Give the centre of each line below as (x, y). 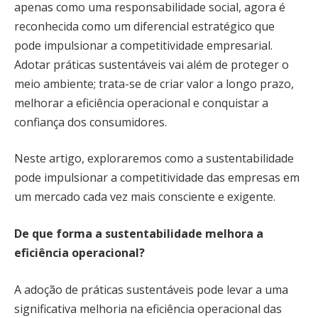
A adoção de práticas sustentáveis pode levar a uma (151, 289)
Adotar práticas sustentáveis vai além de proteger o (152, 64)
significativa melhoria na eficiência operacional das (148, 308)
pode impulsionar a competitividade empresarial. (143, 45)
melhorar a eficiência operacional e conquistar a (141, 103)
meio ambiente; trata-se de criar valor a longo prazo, (154, 83)
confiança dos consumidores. (92, 122)
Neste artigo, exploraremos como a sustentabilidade (154, 159)
